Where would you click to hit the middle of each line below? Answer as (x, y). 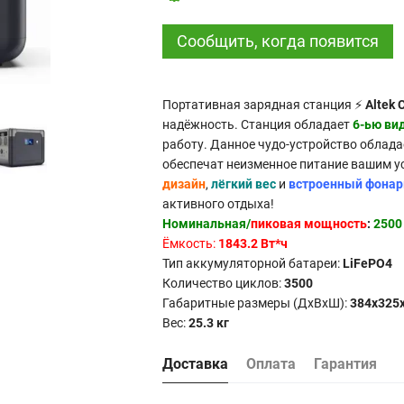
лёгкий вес (243, 184)
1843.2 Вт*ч (252, 243)
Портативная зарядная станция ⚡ (263, 105)
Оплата (271, 364)
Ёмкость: (190, 243)
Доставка (195, 364)
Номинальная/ (206, 224)
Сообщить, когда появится (277, 41)
